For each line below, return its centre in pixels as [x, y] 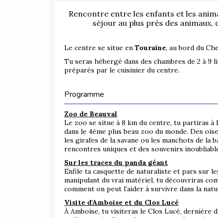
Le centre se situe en [100, 48]
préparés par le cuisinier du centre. [122, 70]
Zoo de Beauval [91, 114]
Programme [84, 95]
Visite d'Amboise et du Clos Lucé [121, 203]
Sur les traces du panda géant [116, 163]
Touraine [150, 48]
